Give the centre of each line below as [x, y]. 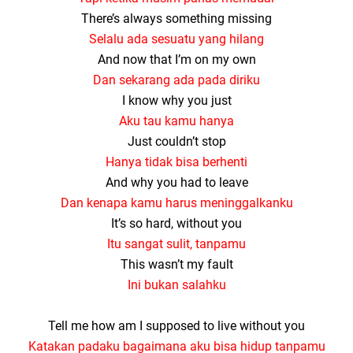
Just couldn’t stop [176, 141]
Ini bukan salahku [176, 285]
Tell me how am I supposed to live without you [176, 326]
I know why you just [176, 100]
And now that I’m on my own [176, 59]
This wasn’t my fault [176, 264]
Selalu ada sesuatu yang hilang [176, 39]
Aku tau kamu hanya [176, 121]
